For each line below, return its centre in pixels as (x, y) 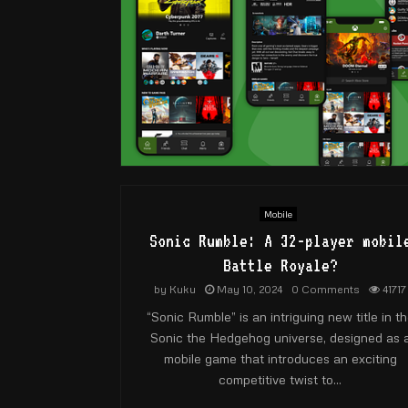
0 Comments (326, 289)
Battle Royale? (280, 265)
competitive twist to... (280, 379)
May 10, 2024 (250, 289)
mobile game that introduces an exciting (280, 358)
